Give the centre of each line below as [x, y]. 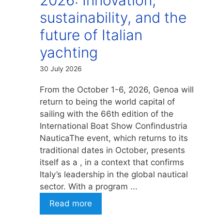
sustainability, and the [113, 17]
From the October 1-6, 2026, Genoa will [117, 89]
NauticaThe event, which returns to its [114, 138]
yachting [69, 52]
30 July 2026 [61, 68]
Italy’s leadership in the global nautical [114, 174]
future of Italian [91, 35]
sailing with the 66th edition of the [107, 114]
